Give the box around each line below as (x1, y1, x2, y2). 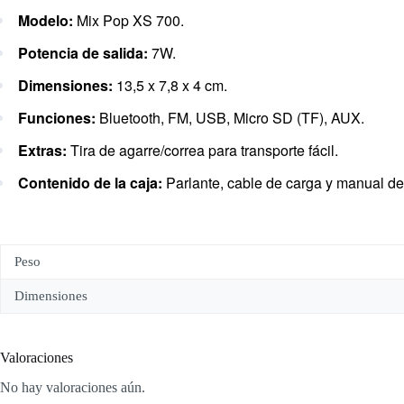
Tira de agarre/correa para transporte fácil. (67, 140, 338, 161)
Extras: (18, 140, 67, 161)
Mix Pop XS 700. (73, 10, 184, 32)
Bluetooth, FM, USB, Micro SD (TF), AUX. (96, 107, 364, 129)
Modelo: (18, 10, 73, 32)
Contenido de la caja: (18, 172, 162, 194)
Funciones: (18, 107, 96, 129)
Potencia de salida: (18, 42, 148, 64)
